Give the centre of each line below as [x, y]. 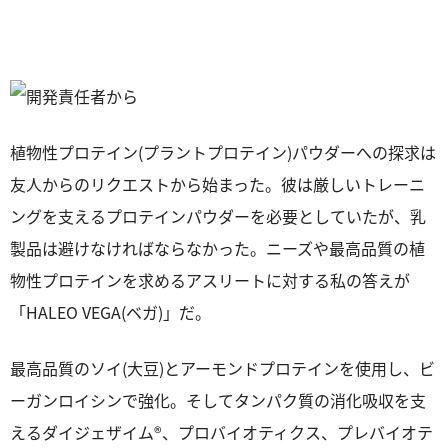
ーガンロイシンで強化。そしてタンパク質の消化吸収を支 [218, 400]
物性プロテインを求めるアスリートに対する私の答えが [210, 280]
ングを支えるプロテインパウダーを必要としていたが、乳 [218, 216]
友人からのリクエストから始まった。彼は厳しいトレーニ [217, 184]
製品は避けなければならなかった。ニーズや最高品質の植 [217, 248]
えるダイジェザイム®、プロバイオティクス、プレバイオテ [221, 432]
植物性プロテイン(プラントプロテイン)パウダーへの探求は [223, 152]
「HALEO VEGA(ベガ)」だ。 [110, 312]
